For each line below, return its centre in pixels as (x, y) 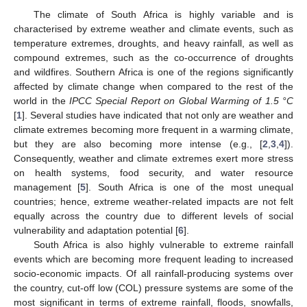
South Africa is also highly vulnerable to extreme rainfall (163, 244)
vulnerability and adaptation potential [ (96, 230)
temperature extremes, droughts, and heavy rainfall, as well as (153, 43)
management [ (47, 187)
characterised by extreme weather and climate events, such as (153, 28)
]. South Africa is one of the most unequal (190, 187)
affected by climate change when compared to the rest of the (153, 86)
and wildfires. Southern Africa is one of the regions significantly (153, 72)
